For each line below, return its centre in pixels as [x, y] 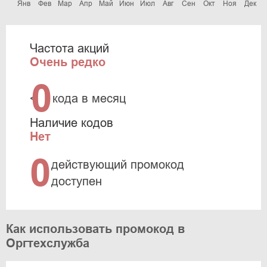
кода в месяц [89, 98]
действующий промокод [118, 164]
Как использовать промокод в [95, 229]
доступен [77, 181]
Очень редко [68, 62]
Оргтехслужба [48, 243]
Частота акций [69, 48]
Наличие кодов [72, 123]
